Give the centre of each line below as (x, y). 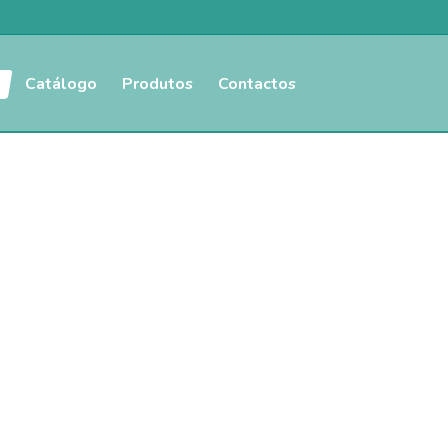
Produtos (157, 83)
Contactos (257, 83)
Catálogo (61, 83)
